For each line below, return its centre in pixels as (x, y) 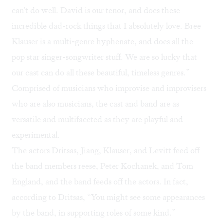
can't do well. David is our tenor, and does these (96, 10)
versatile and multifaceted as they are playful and (97, 119)
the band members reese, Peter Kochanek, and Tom (102, 166)
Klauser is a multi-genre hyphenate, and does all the (102, 42)
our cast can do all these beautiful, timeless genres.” (101, 73)
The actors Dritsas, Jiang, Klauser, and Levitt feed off (106, 151)
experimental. (36, 135)
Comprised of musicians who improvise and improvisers (109, 88)
